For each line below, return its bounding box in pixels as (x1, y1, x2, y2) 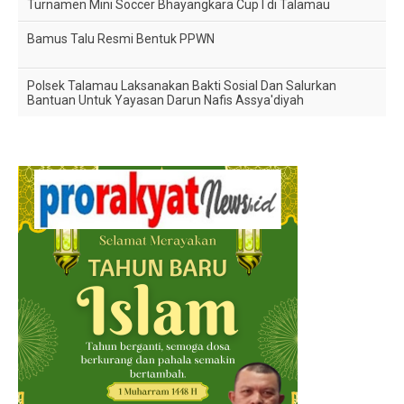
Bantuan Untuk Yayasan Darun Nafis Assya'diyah (27, 92, 305, 107)
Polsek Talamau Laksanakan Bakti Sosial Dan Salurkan (27, 78, 337, 93)
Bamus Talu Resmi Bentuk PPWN (27, 31, 216, 46)
